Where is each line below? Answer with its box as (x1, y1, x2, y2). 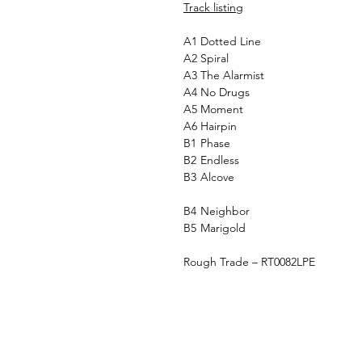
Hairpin (200, 119, 237, 134)
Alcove (200, 170, 234, 185)
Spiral (200, 51, 229, 66)
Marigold (200, 221, 246, 236)
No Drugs (200, 85, 250, 100)
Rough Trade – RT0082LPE (183, 255, 315, 270)
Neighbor (200, 204, 250, 219)
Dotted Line (200, 34, 261, 49)
